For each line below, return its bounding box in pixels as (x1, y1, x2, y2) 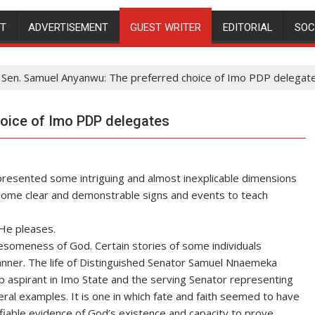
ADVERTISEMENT (28, 20, 108, 34)
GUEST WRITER (130, 20, 201, 34)
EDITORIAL (223, 20, 273, 34)
